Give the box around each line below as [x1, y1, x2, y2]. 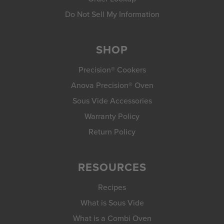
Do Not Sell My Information [64, 8, 159, 20]
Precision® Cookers [78, 63, 146, 75]
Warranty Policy [84, 110, 139, 122]
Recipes [98, 181, 126, 193]
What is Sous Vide [80, 196, 144, 208]
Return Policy [88, 125, 135, 137]
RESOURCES [77, 158, 146, 175]
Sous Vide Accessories [72, 94, 152, 106]
